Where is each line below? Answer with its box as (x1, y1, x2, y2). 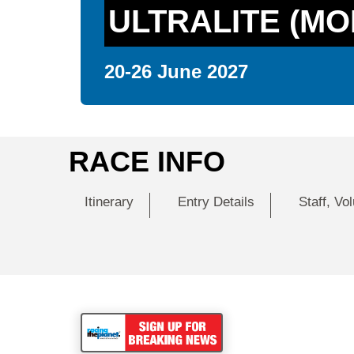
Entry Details (177, 194, 254, 209)
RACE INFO (69, 145, 225, 178)
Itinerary (84, 194, 134, 209)
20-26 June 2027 (104, 60, 248, 82)
